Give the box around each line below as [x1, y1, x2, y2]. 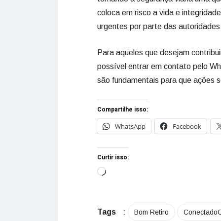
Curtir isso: [97, 152, 129, 162]
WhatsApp [115, 121, 146, 131]
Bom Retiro [134, 208, 169, 216]
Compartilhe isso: [97, 105, 148, 114]
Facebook [173, 121, 201, 131]
